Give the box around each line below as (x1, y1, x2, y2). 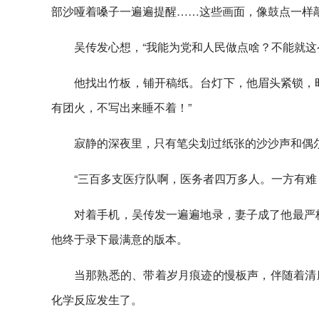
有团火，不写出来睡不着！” (51, 99, 192, 115)
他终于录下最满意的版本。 (51, 231, 188, 247)
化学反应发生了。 (51, 291, 142, 308)
